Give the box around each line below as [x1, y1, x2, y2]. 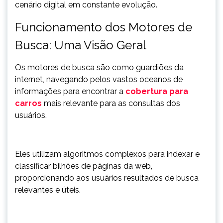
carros [15, 99, 42, 108]
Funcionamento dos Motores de [15, 20, 192, 34]
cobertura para [125, 87, 188, 96]
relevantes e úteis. [15, 185, 81, 195]
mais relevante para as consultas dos [42, 99, 180, 108]
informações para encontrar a [15, 87, 125, 96]
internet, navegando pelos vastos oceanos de [15, 75, 183, 84]
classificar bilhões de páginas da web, [15, 161, 152, 171]
